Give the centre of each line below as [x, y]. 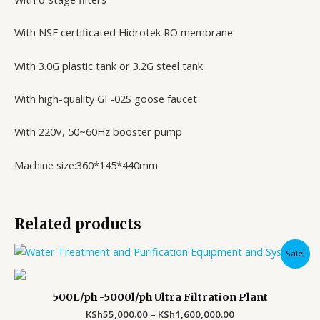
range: [249, 261]
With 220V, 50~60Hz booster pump [98, 132]
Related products [78, 224]
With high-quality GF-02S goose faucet [106, 99]
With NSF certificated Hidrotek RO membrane [124, 32]
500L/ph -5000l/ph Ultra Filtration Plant [160, 297]
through [252, 285]
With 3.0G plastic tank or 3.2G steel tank [109, 65]
